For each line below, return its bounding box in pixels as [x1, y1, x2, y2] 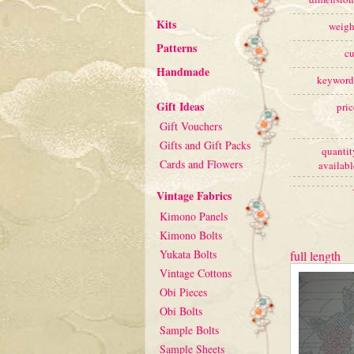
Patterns [156, 40, 197, 56]
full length [290, 247, 341, 264]
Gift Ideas [156, 98, 204, 115]
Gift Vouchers [160, 119, 222, 134]
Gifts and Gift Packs [160, 137, 250, 153]
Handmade [156, 63, 209, 80]
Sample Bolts [160, 322, 219, 337]
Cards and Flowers [160, 156, 243, 171]
